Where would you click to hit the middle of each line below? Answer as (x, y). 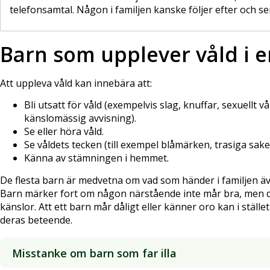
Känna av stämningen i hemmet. (96, 158)
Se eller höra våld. (64, 132)
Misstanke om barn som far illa (94, 253)
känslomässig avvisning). (80, 118)
